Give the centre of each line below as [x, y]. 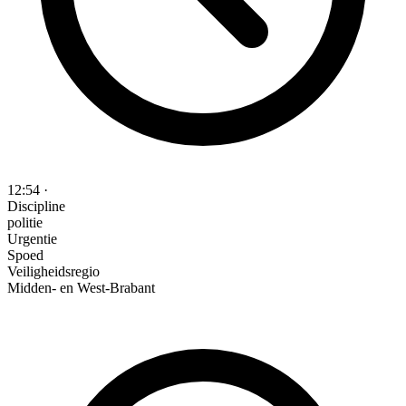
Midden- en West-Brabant [81, 288]
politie [25, 223]
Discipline [36, 207]
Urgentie [32, 239]
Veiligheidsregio [53, 272]
